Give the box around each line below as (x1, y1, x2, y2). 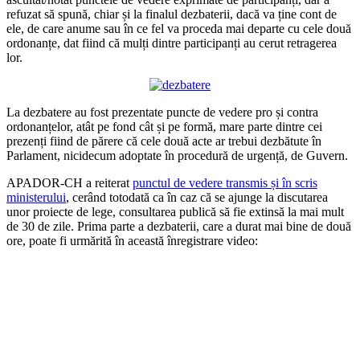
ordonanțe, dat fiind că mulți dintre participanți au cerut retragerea (6, 35, 337, 50)
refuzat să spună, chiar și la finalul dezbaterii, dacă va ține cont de (6, 6, 337, 21)
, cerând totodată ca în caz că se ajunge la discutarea (66, 190, 328, 204)
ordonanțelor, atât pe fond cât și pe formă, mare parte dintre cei (6, 119, 322, 133)
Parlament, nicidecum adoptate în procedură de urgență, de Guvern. (6, 148, 348, 162)
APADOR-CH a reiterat (6, 175, 133, 190)
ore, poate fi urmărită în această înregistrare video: (6, 233, 258, 247)
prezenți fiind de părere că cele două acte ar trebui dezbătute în (6, 133, 321, 148)
